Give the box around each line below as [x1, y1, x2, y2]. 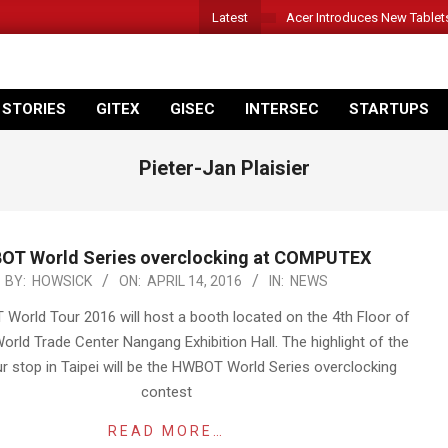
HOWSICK [32, 273, 92, 289]
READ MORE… [108, 423, 225, 439]
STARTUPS [349, 100, 429, 118]
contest [141, 383, 192, 401]
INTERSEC [245, 100, 319, 118]
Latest [212, 9, 248, 25]
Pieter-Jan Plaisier [138, 156, 310, 180]
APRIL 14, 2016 [147, 273, 242, 289]
